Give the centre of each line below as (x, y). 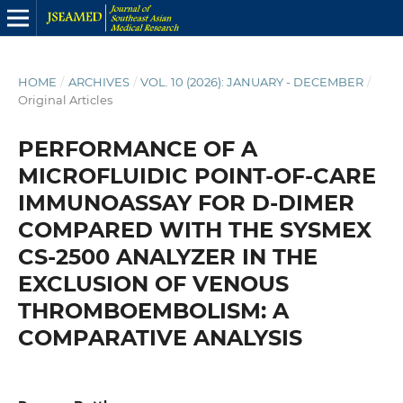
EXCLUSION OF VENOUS (153, 283)
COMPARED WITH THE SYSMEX (194, 229)
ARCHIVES (99, 81)
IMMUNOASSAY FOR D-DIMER (186, 202)
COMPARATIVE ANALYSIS (160, 337)
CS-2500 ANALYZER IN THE (167, 256)
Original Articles (65, 99)
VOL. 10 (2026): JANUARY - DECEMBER (252, 81)
